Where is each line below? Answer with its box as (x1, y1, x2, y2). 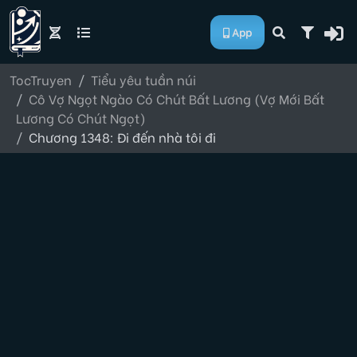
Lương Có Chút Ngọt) (16, 108, 146, 127)
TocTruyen (10, 70, 72, 88)
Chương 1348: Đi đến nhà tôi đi (29, 127, 216, 146)
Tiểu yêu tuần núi (91, 70, 196, 88)
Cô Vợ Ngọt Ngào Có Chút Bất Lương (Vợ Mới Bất (29, 89, 324, 108)
